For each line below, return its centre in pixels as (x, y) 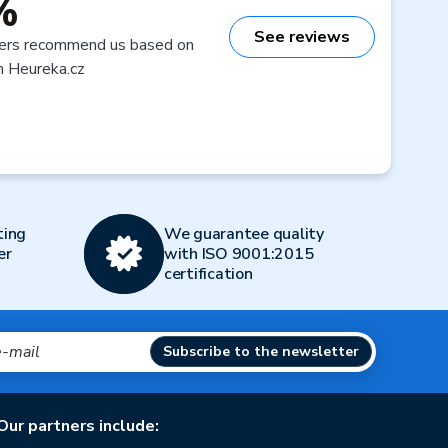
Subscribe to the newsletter (261, 351)
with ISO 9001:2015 (238, 254)
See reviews (302, 36)
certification (208, 274)
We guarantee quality (243, 234)
